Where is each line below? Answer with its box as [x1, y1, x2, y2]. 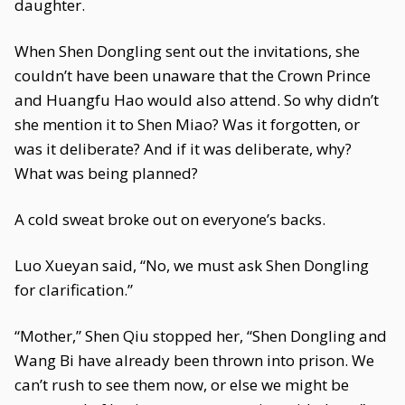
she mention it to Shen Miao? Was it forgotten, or [14, 114, 360, 135]
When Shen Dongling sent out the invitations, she [14, 41, 360, 61]
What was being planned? [14, 163, 198, 184]
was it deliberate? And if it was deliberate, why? [14, 138, 352, 159]
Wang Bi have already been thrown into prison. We [14, 350, 374, 371]
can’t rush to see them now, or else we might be [14, 374, 349, 395]
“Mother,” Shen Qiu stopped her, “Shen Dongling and [14, 325, 387, 346]
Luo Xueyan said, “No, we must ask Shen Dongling [14, 255, 369, 276]
